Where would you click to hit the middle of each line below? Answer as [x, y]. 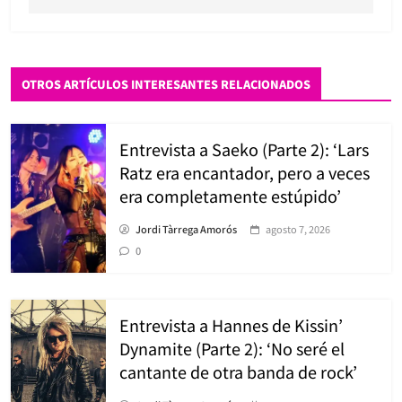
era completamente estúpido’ [230, 195]
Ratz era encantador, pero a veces [245, 172]
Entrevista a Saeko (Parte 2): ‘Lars [244, 149]
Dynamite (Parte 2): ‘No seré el [232, 348]
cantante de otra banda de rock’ [238, 371]
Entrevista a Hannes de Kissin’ [231, 324]
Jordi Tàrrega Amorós [186, 228]
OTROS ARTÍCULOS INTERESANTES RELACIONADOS [166, 83]
